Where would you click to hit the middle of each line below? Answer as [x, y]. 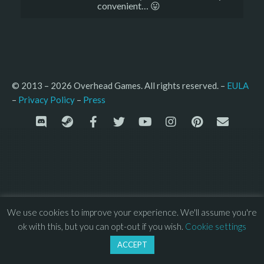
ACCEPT [132, 245]
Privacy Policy [47, 100]
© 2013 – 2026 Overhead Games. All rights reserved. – [119, 85]
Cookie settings [216, 226]
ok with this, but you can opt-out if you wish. [101, 226]
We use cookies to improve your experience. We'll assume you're [132, 212]
